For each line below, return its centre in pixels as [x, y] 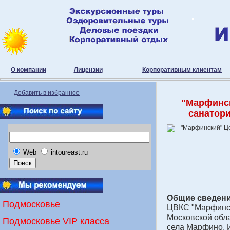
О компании [28, 70]
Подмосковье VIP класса [56, 221]
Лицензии [88, 70]
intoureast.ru [69, 152]
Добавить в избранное [47, 93]
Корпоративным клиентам [182, 70]
